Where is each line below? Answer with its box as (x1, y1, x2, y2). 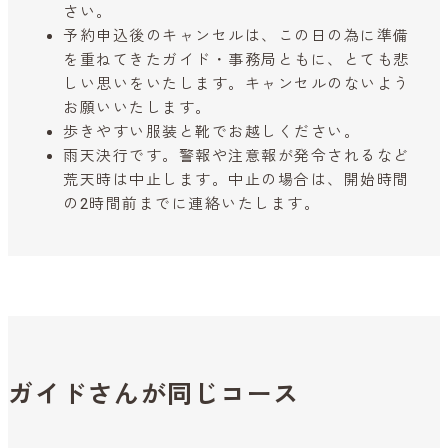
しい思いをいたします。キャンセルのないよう (63, 75, 410, 94)
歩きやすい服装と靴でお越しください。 (63, 123, 360, 142)
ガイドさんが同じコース (8, 380, 300, 410)
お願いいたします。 (63, 99, 212, 118)
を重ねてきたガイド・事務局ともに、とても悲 (63, 51, 410, 70)
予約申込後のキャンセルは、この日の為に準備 (63, 27, 410, 46)
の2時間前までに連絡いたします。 (63, 195, 320, 214)
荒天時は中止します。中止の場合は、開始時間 (63, 171, 410, 190)
